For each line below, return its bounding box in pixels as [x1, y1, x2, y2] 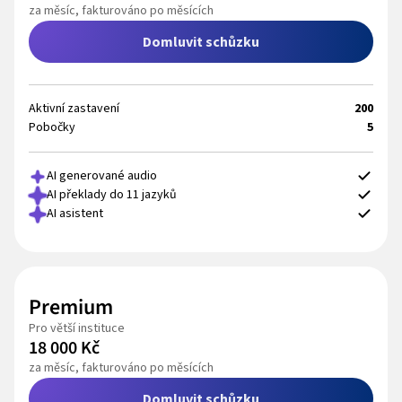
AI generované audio [47, 167, 157, 186]
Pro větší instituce [29, 319, 125, 338]
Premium [29, 292, 113, 324]
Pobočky [29, 118, 75, 137]
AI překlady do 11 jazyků [47, 186, 177, 205]
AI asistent [47, 205, 103, 223]
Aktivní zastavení [29, 100, 119, 118]
